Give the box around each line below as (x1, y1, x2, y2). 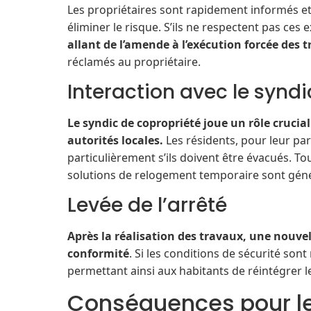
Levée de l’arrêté (67, 192, 227, 219)
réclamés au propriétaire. (67, 53, 201, 69)
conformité (67, 246, 129, 262)
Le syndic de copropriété (67, 115, 201, 131)
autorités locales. (67, 133, 163, 149)
